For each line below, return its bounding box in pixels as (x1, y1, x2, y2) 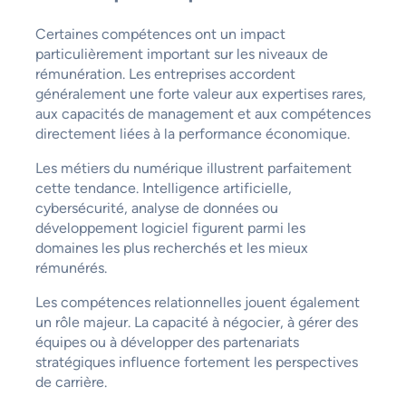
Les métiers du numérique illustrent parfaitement (34, 159, 352, 177)
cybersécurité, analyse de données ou (34, 198, 278, 217)
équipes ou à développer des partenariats (34, 333, 299, 351)
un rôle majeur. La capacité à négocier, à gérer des (34, 313, 358, 331)
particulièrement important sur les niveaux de (34, 44, 328, 63)
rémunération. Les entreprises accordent (34, 64, 295, 82)
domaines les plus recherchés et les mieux (34, 238, 308, 256)
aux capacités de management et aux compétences (34, 104, 371, 122)
